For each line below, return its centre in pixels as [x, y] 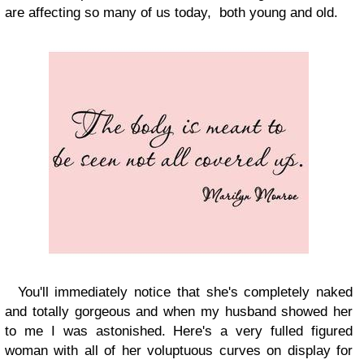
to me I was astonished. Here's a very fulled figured [179, 331]
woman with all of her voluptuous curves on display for [179, 351]
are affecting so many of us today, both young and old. [171, 13]
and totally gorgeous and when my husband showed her [179, 312]
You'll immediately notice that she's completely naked [179, 292]
